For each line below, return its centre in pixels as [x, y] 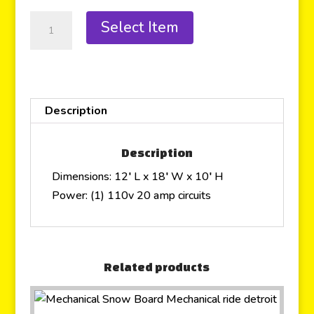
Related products [157, 266]
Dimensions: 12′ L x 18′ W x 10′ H [137, 176]
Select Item [139, 28]
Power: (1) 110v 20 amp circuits [131, 195]
